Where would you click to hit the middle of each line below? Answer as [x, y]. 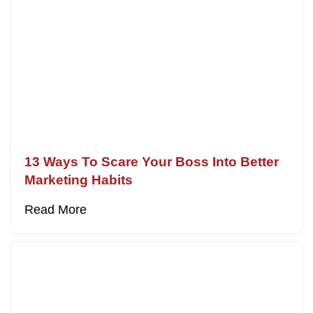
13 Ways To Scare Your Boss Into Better [152, 162]
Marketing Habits [79, 180]
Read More [56, 210]
